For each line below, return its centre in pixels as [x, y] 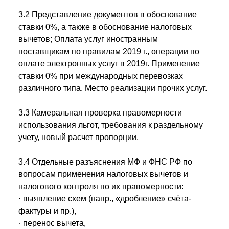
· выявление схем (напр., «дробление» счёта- [105, 198]
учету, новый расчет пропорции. [78, 137]
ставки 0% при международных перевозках [101, 76]
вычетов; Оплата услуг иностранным [88, 39]
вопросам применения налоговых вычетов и [103, 174]
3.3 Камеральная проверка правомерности [100, 112]
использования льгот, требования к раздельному [111, 125]
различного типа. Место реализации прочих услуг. [113, 88]
